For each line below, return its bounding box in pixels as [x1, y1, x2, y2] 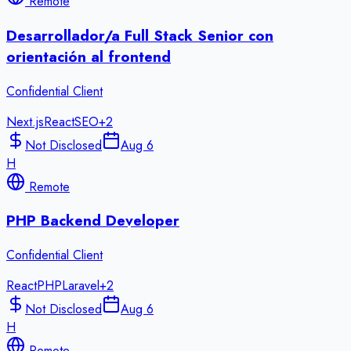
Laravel [62, 277, 100, 295]
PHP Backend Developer [6, 210, 179, 232]
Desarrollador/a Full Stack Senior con [6, 25, 273, 47]
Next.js [6, 112, 44, 131]
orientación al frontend [6, 46, 171, 68]
